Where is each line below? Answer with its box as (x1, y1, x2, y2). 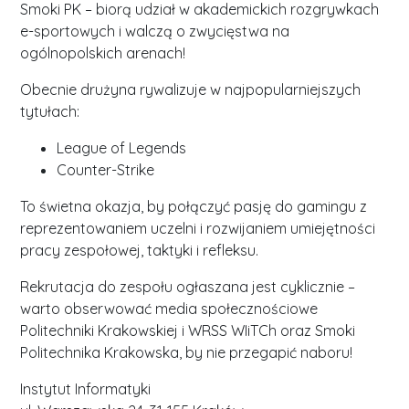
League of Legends (57, 138, 187, 157)
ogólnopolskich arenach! (20, 43, 186, 62)
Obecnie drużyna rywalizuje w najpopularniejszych (20, 79, 362, 99)
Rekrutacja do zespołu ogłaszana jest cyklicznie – (20, 277, 356, 296)
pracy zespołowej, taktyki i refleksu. (20, 240, 259, 259)
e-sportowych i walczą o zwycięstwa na (20, 21, 290, 40)
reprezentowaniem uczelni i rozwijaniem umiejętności (20, 218, 376, 237)
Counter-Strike (57, 160, 155, 179)
